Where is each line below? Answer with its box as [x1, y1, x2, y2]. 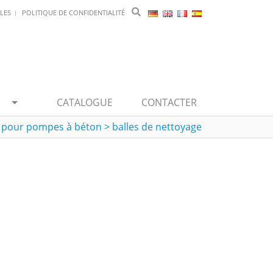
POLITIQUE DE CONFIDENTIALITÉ [22, 8, 125, 17]
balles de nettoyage [112, 120, 202, 133]
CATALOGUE [57, 96, 113, 109]
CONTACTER [141, 96, 197, 109]
